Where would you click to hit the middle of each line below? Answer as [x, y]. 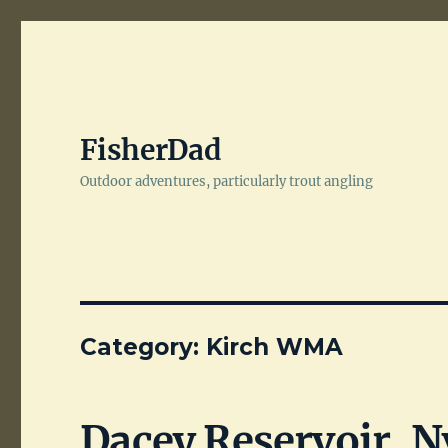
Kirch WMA [275, 347]
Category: [143, 347]
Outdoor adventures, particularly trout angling [227, 181]
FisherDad [151, 150]
